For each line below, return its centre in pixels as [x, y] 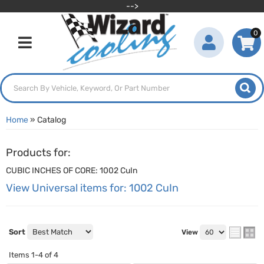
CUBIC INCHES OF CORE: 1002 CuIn [72, 171]
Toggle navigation [49, 49]
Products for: [38, 153]
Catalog [52, 120]
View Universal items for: [67, 188]
